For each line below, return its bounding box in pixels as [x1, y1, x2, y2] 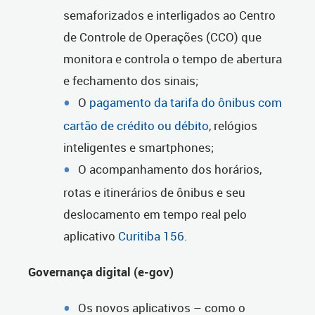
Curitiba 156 [118, 228, 184, 245]
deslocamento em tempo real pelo [63, 206, 247, 223]
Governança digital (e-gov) [28, 264, 174, 281]
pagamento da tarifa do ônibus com [89, 94, 282, 111]
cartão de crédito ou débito [63, 117, 209, 134]
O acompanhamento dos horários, [78, 161, 262, 178]
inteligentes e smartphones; [63, 139, 214, 156]
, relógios [209, 117, 257, 134]
